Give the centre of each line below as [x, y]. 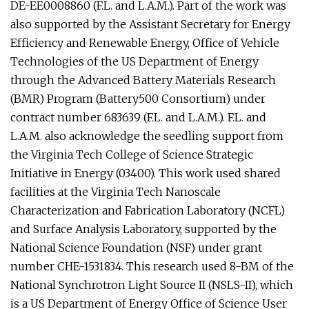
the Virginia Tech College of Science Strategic [132, 154]
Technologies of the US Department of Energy [134, 61]
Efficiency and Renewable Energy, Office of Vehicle [145, 43]
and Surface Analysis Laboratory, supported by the [143, 229]
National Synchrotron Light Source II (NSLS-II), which [152, 285]
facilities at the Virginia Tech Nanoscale [116, 192]
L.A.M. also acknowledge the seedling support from [147, 136]
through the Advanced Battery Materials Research [143, 80]
